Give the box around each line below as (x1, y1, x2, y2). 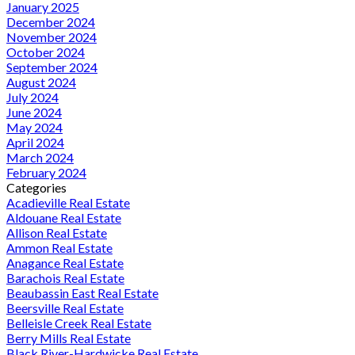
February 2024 (6, 165, 86, 181)
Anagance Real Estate (6, 255, 124, 271)
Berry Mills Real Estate (6, 330, 131, 346)
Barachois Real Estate (6, 270, 124, 286)
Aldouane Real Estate (6, 210, 121, 226)
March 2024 (6, 150, 74, 166)
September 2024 (6, 59, 97, 75)
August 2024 (6, 74, 76, 90)
